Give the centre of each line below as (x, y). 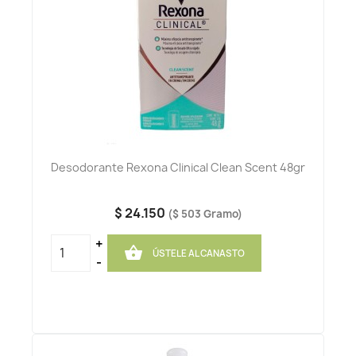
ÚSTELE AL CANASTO (198, 253)
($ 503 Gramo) (205, 214)
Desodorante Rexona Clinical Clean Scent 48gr (178, 168)
